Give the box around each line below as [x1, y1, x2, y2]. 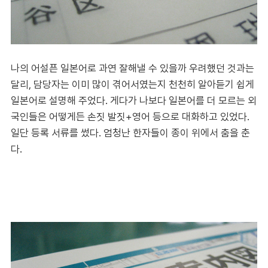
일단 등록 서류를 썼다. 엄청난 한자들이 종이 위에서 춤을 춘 [11, 126, 250, 139]
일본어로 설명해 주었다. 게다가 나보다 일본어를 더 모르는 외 [11, 94, 257, 106]
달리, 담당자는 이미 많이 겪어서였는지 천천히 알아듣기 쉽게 [11, 78, 254, 90]
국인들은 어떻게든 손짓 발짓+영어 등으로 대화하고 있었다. [11, 110, 249, 123]
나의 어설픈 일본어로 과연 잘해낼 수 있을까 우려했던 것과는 [11, 62, 254, 74]
